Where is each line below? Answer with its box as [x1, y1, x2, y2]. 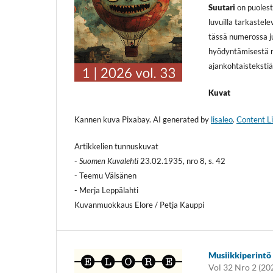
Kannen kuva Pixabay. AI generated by [74, 114, 211, 124]
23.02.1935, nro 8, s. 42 [138, 155, 225, 166]
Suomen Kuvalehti [79, 155, 138, 166]
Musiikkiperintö [208, 249, 272, 260]
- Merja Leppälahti [74, 185, 138, 195]
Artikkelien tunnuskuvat [74, 141, 158, 151]
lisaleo [211, 114, 233, 124]
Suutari [208, 2, 238, 12]
